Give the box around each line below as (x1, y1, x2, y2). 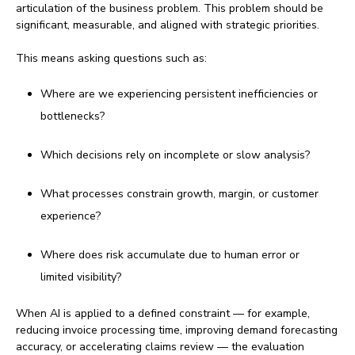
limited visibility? (40, 269, 121, 285)
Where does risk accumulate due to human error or (40, 247, 300, 263)
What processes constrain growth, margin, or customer (40, 186, 319, 202)
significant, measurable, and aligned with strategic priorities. (16, 17, 319, 33)
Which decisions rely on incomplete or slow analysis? (40, 147, 310, 163)
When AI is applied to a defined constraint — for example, (16, 306, 310, 322)
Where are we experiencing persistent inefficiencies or (40, 86, 318, 102)
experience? (40, 208, 101, 224)
